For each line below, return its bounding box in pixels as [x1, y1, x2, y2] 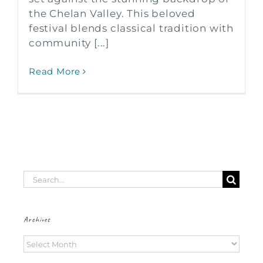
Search [23, 171, 60, 184]
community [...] [29, 37, 110, 49]
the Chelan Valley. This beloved [29, 8, 195, 20]
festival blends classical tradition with [29, 22, 234, 35]
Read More [29, 66, 81, 77]
